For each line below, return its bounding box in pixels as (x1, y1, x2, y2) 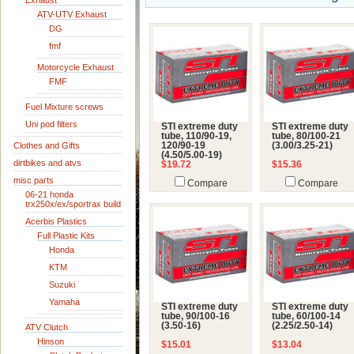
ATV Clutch (25, 322, 68, 332)
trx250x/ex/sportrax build (25, 199, 121, 209)
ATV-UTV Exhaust (37, 9, 107, 19)
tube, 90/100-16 (161, 311, 230, 321)
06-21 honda (25, 190, 73, 199)
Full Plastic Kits (37, 231, 95, 240)
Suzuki (49, 280, 75, 289)
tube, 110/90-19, (161, 131, 232, 141)
